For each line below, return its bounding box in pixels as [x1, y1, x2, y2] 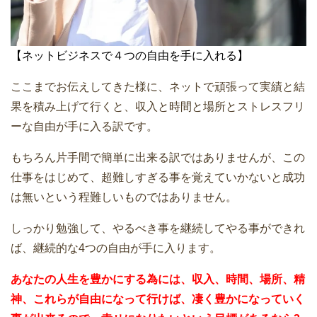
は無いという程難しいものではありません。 [11, 191, 237, 204]
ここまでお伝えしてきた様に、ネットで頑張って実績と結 [11, 81, 305, 93]
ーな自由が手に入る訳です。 [11, 120, 158, 133]
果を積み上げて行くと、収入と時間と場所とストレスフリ [11, 100, 305, 113]
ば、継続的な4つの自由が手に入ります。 [11, 242, 221, 255]
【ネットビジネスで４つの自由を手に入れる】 [11, 50, 248, 62]
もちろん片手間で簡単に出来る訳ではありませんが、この [11, 151, 305, 164]
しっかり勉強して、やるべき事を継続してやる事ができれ [11, 222, 305, 235]
